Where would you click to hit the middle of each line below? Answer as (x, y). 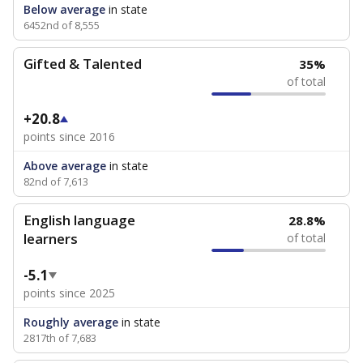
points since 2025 (69, 293)
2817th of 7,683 (60, 338)
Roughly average (71, 322)
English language (79, 220)
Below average (64, 9)
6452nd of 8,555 (62, 25)
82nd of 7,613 (56, 181)
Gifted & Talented (83, 64)
